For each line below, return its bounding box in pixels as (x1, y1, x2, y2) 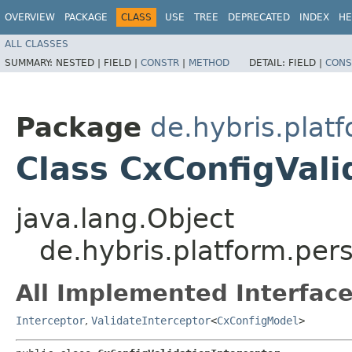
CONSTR (141, 57, 179, 68)
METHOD (189, 57, 229, 68)
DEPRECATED (228, 12, 290, 23)
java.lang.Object (16, 202, 234, 234)
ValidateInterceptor (91, 313, 211, 327)
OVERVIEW (5, 12, 55, 23)
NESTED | (56, 57, 104, 68)
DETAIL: (249, 57, 288, 68)
